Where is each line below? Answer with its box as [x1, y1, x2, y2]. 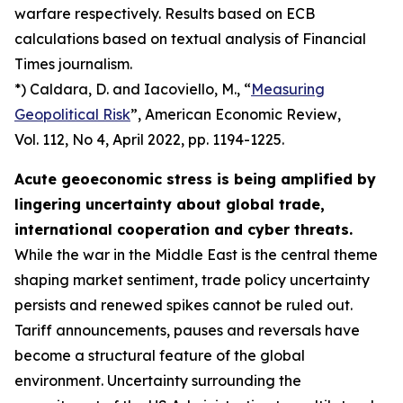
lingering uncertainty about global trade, [14, 195, 325, 213]
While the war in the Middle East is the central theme [14, 246, 378, 264]
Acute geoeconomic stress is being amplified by [14, 170, 376, 188]
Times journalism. [14, 55, 132, 73]
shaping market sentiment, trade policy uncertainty [14, 271, 370, 289]
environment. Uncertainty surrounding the [14, 372, 301, 390]
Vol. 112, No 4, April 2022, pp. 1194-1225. [14, 130, 284, 148]
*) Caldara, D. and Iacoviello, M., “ [14, 80, 251, 98]
